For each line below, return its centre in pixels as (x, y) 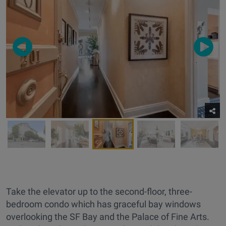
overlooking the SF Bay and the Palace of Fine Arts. (108, 216)
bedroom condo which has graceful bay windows (103, 204)
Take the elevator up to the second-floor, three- (99, 191)
